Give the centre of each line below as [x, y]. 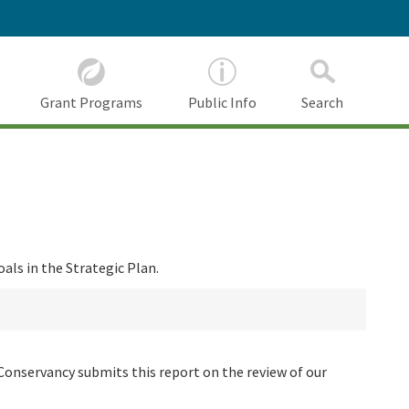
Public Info [222, 103]
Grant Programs [92, 103]
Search [323, 103]
